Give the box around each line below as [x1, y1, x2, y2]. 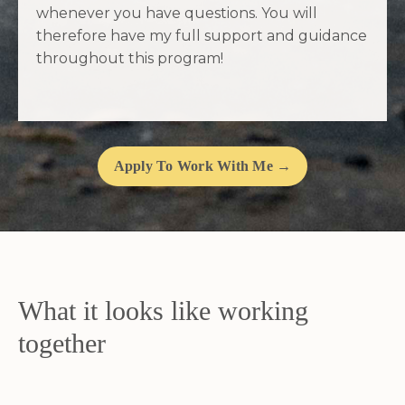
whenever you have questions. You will [36, 4, 317, 22]
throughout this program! [36, 49, 223, 67]
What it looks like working [18, 295, 308, 325]
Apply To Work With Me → [113, 157, 292, 174]
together [18, 327, 106, 358]
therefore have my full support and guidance [36, 26, 367, 44]
